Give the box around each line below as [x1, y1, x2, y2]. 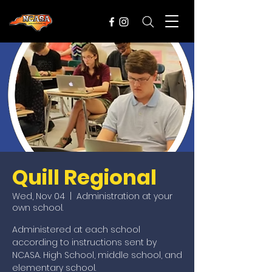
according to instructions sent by [12, 236, 157, 248]
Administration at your [76, 190, 172, 202]
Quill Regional [12, 163, 157, 192]
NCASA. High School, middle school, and [12, 249, 182, 261]
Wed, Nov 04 [12, 190, 65, 202]
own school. [12, 202, 63, 214]
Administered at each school [12, 223, 140, 236]
